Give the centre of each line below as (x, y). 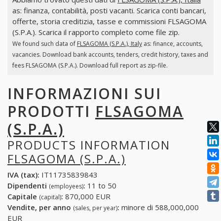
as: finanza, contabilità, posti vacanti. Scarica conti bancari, (109, 11)
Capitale (23, 197)
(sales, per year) (95, 208)
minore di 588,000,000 (159, 207)
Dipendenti (28, 186)
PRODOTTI (51, 111)
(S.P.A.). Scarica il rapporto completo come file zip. (96, 32)
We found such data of (44, 44)
